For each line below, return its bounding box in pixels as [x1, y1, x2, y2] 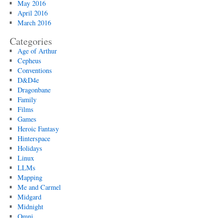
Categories [10, 35, 52, 48]
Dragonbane [17, 85, 51, 94]
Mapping [17, 173, 42, 182]
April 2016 [17, 8, 48, 18]
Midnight [17, 202, 43, 211]
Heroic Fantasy [17, 124, 59, 133]
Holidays [17, 144, 42, 153]
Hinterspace [17, 134, 50, 143]
